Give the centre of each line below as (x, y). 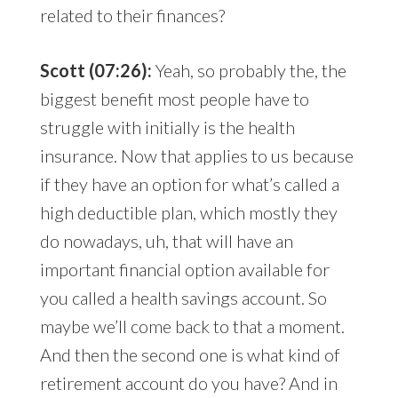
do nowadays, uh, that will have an (166, 241)
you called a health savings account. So (183, 298)
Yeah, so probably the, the (251, 71)
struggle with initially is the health (167, 127)
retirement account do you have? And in (188, 383)
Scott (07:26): (97, 71)
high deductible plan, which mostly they (188, 213)
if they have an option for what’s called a (189, 184)
